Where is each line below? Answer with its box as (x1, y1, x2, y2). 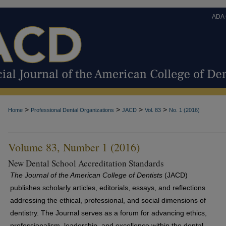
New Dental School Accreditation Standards (8, 157, 164, 169)
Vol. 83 (145, 107, 161, 113)
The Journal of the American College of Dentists (10, 171, 162, 179)
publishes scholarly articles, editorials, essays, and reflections (10, 184, 205, 192)
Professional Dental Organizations (31, 107, 114, 113)
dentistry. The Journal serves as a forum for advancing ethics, (10, 209, 207, 217)
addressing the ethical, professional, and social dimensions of (10, 196, 206, 204)
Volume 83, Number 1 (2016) (8, 140, 140, 154)
